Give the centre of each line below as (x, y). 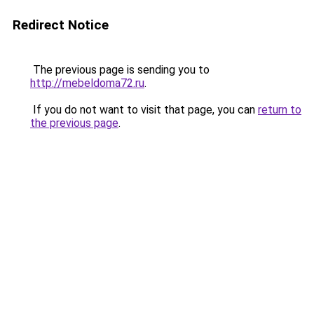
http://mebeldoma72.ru (87, 83)
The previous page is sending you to (120, 70)
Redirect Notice (61, 25)
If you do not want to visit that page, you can (144, 110)
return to (280, 110)
